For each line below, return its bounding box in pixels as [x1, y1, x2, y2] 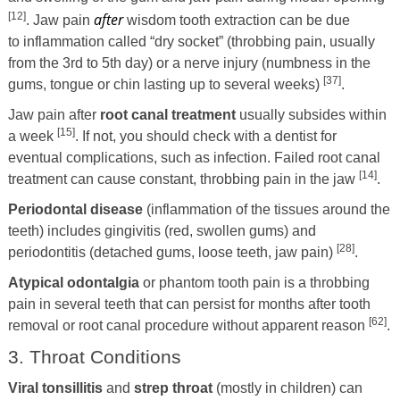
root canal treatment [99, 106, 236, 122]
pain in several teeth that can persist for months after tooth [7, 296, 371, 312]
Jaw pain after [7, 106, 100, 122]
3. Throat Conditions [7, 346, 181, 367]
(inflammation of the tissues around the [142, 201, 390, 217]
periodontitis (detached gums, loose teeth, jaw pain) [7, 244, 337, 260]
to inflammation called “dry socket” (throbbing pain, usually [7, 33, 375, 49]
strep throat [129, 379, 212, 396]
